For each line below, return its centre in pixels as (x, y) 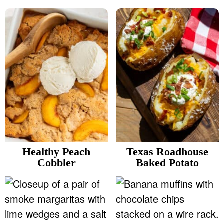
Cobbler (56, 163)
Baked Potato (167, 163)
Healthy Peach (56, 152)
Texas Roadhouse (167, 152)
